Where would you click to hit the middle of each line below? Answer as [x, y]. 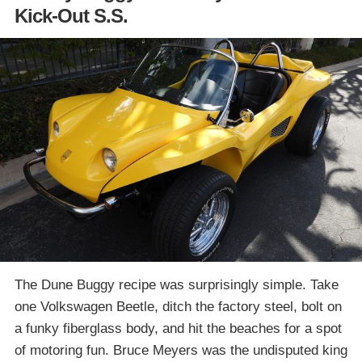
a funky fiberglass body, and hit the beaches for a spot [178, 329]
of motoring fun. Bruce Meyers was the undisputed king [181, 351]
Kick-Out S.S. [71, 15]
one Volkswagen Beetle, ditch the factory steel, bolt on [178, 307]
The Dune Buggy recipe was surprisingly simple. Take [177, 285]
